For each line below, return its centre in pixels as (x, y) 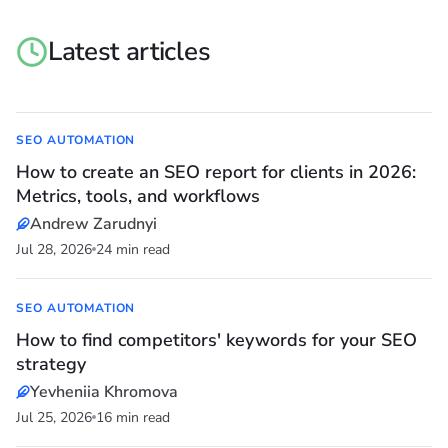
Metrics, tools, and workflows (138, 196)
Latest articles (129, 52)
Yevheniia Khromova (104, 392)
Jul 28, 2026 (54, 250)
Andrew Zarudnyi (93, 224)
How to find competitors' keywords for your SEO (216, 340)
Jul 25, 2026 (54, 418)
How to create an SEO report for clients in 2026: (216, 172)
